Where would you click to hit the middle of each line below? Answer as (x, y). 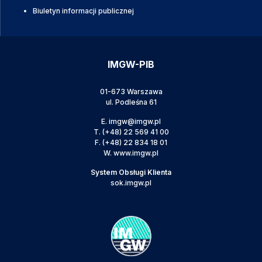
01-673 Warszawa (131, 91)
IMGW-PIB (131, 64)
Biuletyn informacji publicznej (83, 11)
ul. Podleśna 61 (131, 102)
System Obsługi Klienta (131, 172)
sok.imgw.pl (131, 182)
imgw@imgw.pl (135, 121)
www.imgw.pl (136, 153)
